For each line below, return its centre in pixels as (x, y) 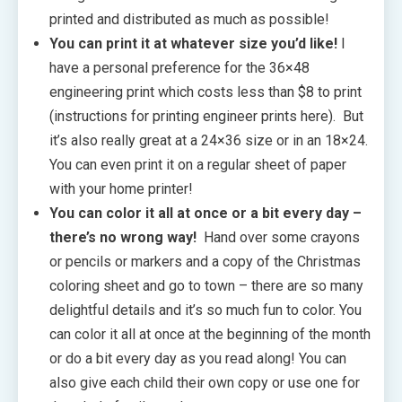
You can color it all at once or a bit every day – (205, 214)
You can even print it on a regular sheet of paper (198, 165)
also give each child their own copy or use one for (205, 383)
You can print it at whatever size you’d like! (193, 44)
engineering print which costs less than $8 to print (205, 92)
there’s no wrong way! (127, 238)
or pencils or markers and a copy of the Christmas (205, 262)
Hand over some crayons (282, 238)
